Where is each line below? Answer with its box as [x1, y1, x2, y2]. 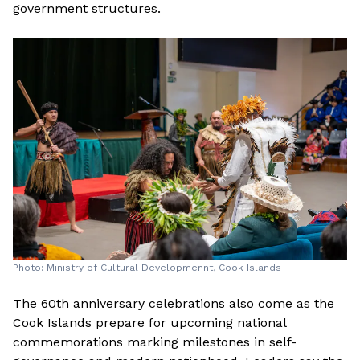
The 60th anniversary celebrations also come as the [13, 295, 334, 311]
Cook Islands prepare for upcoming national [13, 314, 286, 330]
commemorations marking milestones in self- [13, 333, 297, 350]
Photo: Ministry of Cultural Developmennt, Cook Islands [13, 261, 281, 273]
